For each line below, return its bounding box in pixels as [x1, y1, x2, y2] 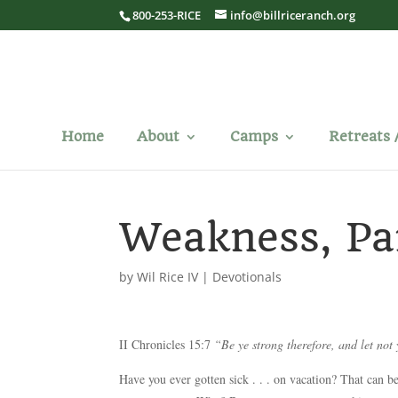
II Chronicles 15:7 [119, 336, 215, 353]
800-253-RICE [132, 6, 202, 23]
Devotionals [212, 268, 283, 285]
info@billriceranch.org [230, 6, 356, 23]
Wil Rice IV [137, 268, 199, 285]
